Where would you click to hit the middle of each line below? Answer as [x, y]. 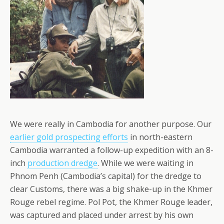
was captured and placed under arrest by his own [102, 215]
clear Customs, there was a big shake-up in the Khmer [111, 189]
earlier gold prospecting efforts [69, 137]
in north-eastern [160, 137]
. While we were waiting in [145, 163]
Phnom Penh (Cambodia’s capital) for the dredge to [106, 176]
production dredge [62, 163]
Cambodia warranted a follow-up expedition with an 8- [112, 150]
